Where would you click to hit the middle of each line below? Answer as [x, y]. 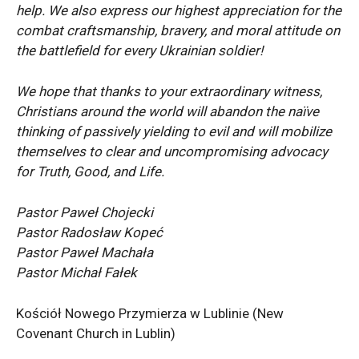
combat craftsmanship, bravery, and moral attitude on [178, 30]
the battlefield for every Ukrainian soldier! [139, 50]
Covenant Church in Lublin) [96, 333]
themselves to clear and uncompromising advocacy [172, 151]
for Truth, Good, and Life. [90, 171]
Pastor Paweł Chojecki [85, 212]
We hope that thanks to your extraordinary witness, [169, 91]
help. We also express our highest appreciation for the [179, 10]
